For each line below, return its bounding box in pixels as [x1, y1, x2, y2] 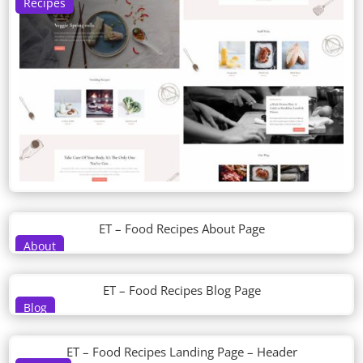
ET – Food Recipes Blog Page [102, 282, 261, 299]
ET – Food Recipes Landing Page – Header [66, 344, 297, 361]
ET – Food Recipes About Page [98, 220, 265, 237]
